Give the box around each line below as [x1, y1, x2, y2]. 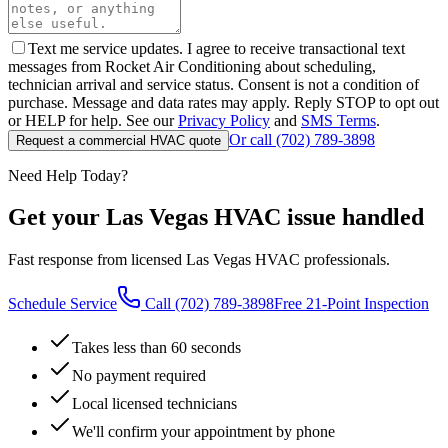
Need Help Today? [8, 166, 128, 184]
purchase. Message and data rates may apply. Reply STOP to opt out [8, 93, 439, 111]
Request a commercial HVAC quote [16, 132, 221, 148]
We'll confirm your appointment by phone [72, 423, 335, 441]
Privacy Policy [178, 111, 270, 129]
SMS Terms [301, 111, 376, 129]
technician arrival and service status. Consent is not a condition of [8, 75, 419, 93]
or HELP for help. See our [8, 111, 174, 129]
